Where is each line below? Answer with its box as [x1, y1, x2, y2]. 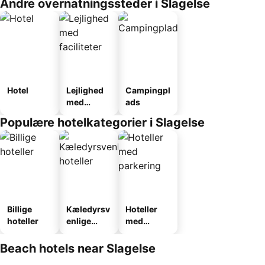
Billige [7, 204, 32, 214]
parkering [125, 228, 165, 238]
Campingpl [125, 85, 170, 95]
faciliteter [66, 109, 105, 119]
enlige [66, 216, 91, 226]
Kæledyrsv [66, 204, 110, 214]
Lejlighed [66, 85, 104, 95]
